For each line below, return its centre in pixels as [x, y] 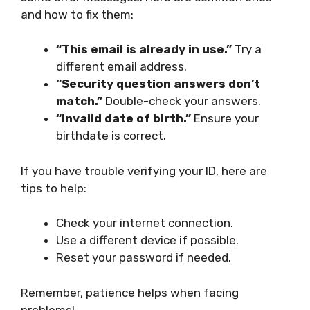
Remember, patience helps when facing [130, 292]
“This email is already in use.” [144, 49]
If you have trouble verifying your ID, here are [144, 171]
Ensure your [225, 119]
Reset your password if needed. [144, 258]
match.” [79, 101]
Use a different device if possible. [147, 240]
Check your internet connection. [145, 223]
